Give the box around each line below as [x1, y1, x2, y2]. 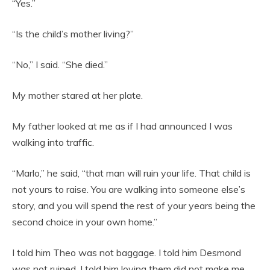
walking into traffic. [12, 136, 94, 149]
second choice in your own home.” [12, 216, 157, 228]
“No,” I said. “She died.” [12, 58, 108, 71]
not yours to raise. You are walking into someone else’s [12, 183, 245, 196]
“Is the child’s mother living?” [12, 28, 134, 40]
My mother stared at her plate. [12, 89, 143, 102]
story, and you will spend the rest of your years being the [12, 199, 256, 212]
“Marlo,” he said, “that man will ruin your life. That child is [12, 167, 251, 180]
